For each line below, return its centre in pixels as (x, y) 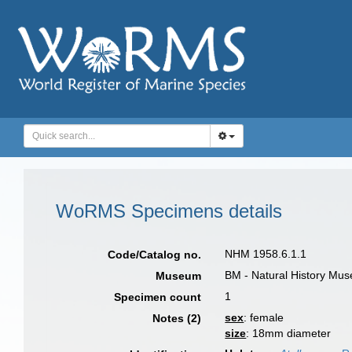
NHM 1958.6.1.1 (266, 254)
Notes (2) (177, 318)
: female (264, 317)
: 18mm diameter (289, 333)
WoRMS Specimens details (169, 211)
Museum (179, 276)
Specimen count (158, 297)
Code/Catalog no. (155, 255)
